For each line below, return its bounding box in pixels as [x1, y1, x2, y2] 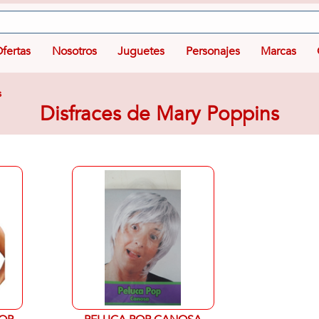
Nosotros [51, 43, 97, 59]
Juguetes [117, 43, 165, 59]
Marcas [260, 43, 296, 59]
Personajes [185, 43, 240, 59]
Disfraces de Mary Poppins [40, 100, 279, 127]
